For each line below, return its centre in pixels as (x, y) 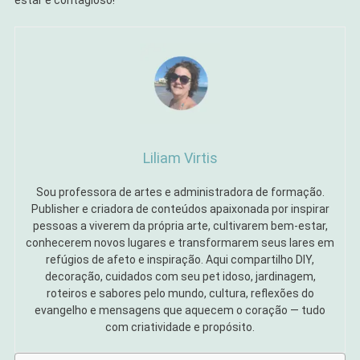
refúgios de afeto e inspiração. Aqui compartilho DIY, (180, 260)
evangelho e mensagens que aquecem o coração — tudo (180, 311)
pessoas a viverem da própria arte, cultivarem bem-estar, (180, 226)
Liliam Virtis (180, 158)
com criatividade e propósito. (180, 327)
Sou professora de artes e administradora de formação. (180, 192)
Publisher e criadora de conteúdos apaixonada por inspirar (180, 209)
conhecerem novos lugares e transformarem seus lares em (180, 243)
